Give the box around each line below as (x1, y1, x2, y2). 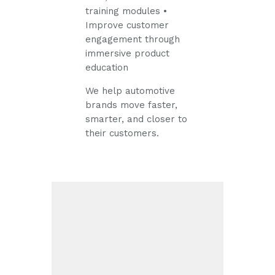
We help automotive (85, 85, 176, 96)
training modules (85, 5, 161, 17)
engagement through (85, 33, 180, 45)
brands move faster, (85, 99, 178, 110)
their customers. (85, 127, 160, 139)
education (85, 61, 129, 73)
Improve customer (85, 19, 169, 31)
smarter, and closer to (85, 113, 188, 125)
